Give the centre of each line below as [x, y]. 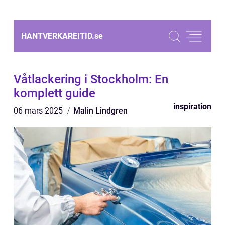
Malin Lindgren [100, 111]
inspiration [192, 107]
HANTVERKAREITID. [58, 36]
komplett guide [54, 93]
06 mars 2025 [39, 111]
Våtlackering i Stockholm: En [91, 79]
